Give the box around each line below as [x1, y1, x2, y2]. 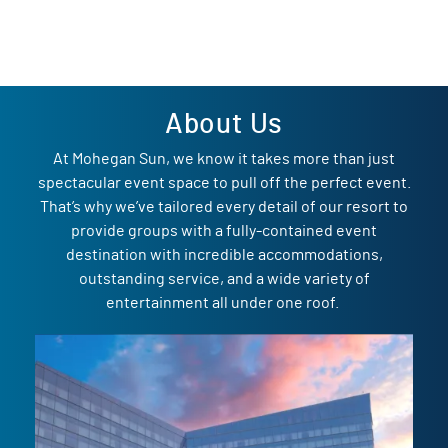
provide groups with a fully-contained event [71, 219, 377, 239]
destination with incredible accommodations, [65, 243, 383, 263]
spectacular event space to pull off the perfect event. [37, 171, 411, 191]
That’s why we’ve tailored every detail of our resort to [40, 195, 408, 215]
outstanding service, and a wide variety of [78, 267, 370, 287]
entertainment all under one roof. [106, 291, 342, 311]
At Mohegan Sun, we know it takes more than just [53, 147, 395, 167]
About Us [164, 104, 284, 139]
